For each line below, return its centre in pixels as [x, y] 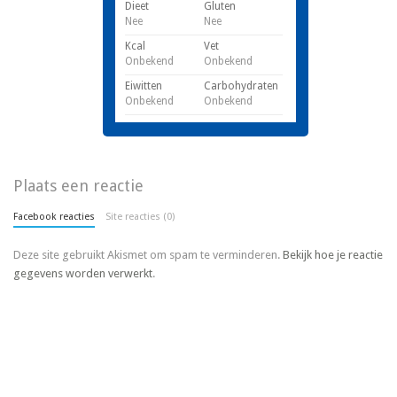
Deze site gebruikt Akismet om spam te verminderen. [148, 254]
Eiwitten [144, 86]
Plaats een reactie [79, 185]
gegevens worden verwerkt [83, 273]
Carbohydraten [241, 86]
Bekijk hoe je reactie [333, 254]
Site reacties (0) [140, 216]
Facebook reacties [54, 216]
